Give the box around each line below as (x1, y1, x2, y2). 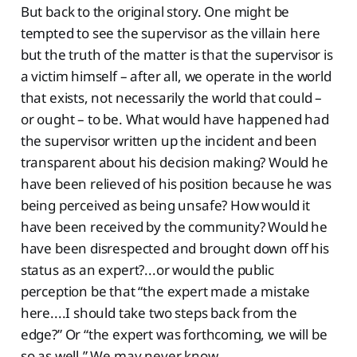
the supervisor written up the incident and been (20, 131, 317, 150)
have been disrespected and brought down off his (20, 238, 329, 257)
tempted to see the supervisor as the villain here (20, 23, 320, 42)
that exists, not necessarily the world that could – (20, 88, 323, 107)
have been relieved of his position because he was (20, 174, 331, 193)
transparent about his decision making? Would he (20, 152, 328, 171)
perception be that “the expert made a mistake (20, 281, 311, 300)
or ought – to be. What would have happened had (20, 109, 329, 128)
